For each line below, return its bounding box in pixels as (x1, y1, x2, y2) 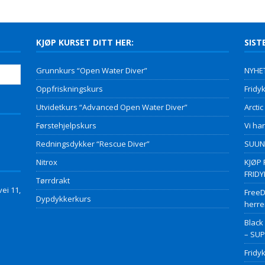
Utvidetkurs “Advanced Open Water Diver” (35, 101, 188, 112)
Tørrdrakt (35, 174, 70, 186)
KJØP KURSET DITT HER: (35, 36, 134, 48)
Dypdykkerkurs (35, 193, 91, 204)
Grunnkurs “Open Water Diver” (35, 64, 147, 76)
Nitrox (35, 156, 57, 167)
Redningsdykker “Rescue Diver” (35, 138, 150, 149)
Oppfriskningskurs (35, 83, 103, 94)
